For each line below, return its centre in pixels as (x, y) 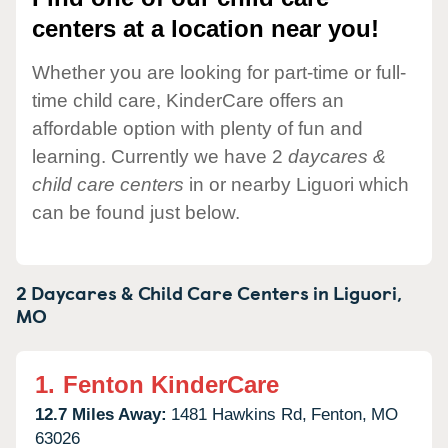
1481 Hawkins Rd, (239, 414)
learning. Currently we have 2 (160, 156)
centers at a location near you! (205, 29)
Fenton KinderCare (171, 384)
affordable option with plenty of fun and (197, 128)
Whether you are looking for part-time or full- (219, 72)
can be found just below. (136, 212)
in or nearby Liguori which (296, 184)
